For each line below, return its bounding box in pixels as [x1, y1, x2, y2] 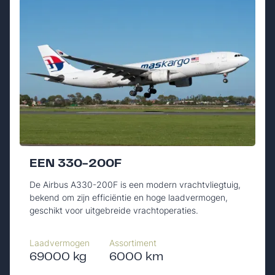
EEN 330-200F [29, 158, 122, 169]
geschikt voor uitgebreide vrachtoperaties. [29, 204, 198, 215]
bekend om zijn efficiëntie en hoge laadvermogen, [29, 192, 228, 203]
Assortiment [109, 237, 157, 248]
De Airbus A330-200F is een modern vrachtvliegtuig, [29, 179, 241, 190]
